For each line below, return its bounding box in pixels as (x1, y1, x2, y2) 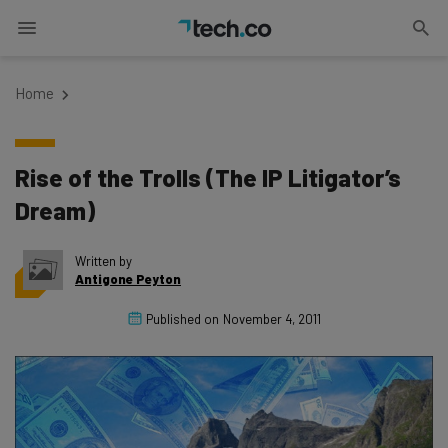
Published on (145, 311, 219, 327)
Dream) (15, 196, 95, 225)
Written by (75, 253, 132, 269)
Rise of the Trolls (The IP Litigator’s (15, 163, 401, 192)
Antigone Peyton (75, 271, 181, 287)
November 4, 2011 (222, 311, 321, 327)
